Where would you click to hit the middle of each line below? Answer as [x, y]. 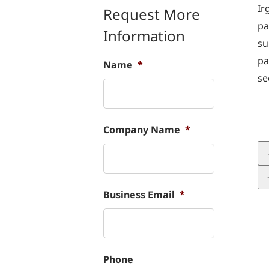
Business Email [139, 194]
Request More [152, 14]
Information [144, 35]
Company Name [142, 129]
